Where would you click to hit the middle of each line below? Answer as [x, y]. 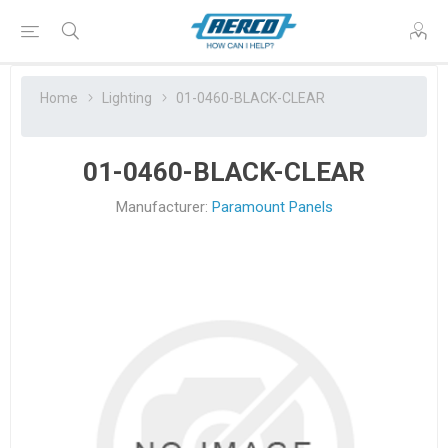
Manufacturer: [161, 207]
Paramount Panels [272, 207]
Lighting [127, 98]
